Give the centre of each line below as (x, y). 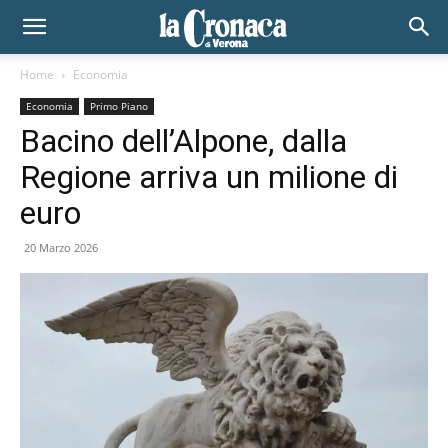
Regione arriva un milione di (209, 177)
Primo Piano (119, 106)
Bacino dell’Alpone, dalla (183, 141)
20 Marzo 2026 (61, 247)
